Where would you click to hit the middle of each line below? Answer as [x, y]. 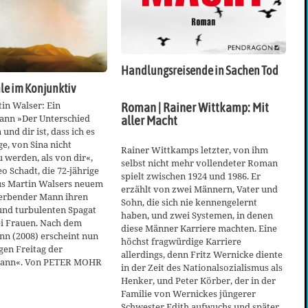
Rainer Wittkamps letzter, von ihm [195, 150]
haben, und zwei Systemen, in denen [197, 216]
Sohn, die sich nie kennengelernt [189, 202]
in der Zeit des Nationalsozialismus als [202, 268]
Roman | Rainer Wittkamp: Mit [195, 108]
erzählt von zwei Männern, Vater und [199, 189]
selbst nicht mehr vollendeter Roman [199, 163]
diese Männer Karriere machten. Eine [199, 229]
